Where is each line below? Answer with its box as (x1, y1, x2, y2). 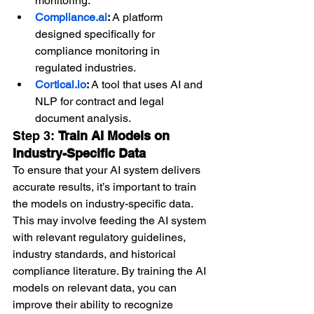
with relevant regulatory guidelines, (13, 230, 189, 244)
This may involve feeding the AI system (13, 213, 209, 227)
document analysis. (35, 111, 131, 125)
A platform (110, 10, 165, 24)
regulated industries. (35, 60, 136, 74)
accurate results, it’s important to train (13, 179, 199, 193)
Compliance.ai (35, 10, 107, 24)
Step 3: (13, 128, 58, 143)
